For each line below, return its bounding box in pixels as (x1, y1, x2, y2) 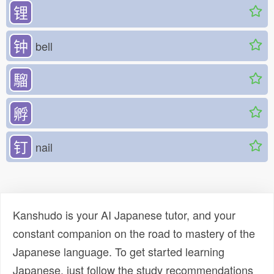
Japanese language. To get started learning (13, 243, 224, 260)
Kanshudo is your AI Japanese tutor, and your (13, 207, 235, 223)
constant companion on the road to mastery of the (13, 225, 255, 242)
